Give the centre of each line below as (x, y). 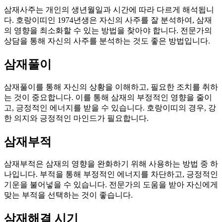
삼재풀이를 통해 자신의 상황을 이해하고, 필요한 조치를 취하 (111, 87)
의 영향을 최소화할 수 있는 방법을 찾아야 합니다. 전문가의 (108, 30)
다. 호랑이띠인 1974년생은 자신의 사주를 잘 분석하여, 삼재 (108, 20)
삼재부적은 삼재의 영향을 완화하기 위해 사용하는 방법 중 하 (111, 164)
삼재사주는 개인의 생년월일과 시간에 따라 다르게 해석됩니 (109, 9)
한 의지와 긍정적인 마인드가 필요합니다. (76, 118)
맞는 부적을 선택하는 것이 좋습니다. (68, 195)
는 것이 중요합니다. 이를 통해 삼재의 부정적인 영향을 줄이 (108, 97)
